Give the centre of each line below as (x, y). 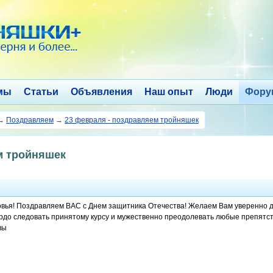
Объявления (101, 92)
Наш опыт (168, 92)
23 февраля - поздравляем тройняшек (132, 120)
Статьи (41, 92)
